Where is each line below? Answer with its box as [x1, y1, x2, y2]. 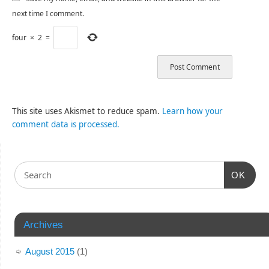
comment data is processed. [12, 119, 120, 130]
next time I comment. [12, 8, 85, 19]
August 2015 [25, 246, 74, 256]
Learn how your [162, 106, 223, 117]
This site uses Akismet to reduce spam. [12, 106, 163, 117]
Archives [23, 219, 63, 230]
